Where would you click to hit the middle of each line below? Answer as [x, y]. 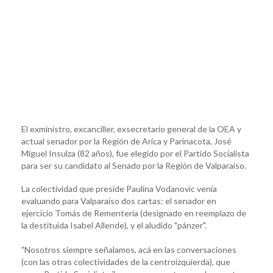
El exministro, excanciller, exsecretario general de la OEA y [131, 129]
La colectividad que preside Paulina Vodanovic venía [119, 188]
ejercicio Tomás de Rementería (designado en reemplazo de [134, 213]
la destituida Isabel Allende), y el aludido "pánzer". [114, 225]
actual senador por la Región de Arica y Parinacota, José [126, 141]
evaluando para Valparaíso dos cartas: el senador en [119, 200]
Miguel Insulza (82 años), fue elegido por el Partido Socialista [135, 153]
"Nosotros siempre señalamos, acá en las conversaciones [129, 249]
